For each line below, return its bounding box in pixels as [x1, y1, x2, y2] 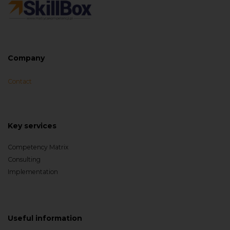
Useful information [8, 214, 82, 223]
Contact [8, 78, 32, 85]
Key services [8, 121, 56, 130]
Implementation [8, 168, 58, 176]
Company [8, 53, 45, 63]
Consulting [8, 156, 41, 163]
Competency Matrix [8, 143, 68, 151]
